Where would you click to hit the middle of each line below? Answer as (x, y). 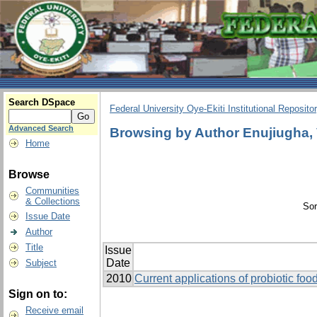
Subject (41, 263)
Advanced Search (41, 128)
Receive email (54, 310)
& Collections (53, 201)
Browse (29, 174)
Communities (52, 191)
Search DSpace (42, 102)
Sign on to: (38, 294)
